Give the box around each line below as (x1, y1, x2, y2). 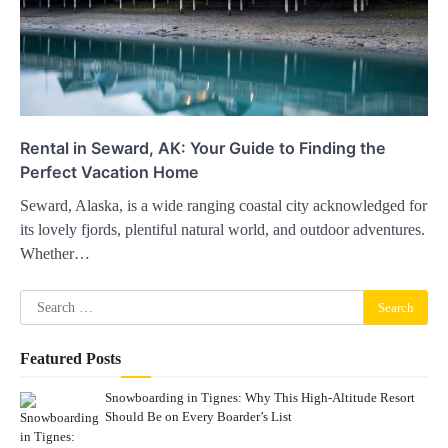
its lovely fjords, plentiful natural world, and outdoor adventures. (20, 221, 425, 239)
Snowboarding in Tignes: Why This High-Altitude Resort (104, 390, 415, 406)
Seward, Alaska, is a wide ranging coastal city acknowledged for (20, 197, 427, 215)
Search (19, 292, 62, 310)
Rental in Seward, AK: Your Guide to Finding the (20, 138, 386, 159)
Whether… (20, 245, 90, 263)
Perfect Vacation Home (20, 162, 199, 183)
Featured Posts (20, 350, 121, 368)
